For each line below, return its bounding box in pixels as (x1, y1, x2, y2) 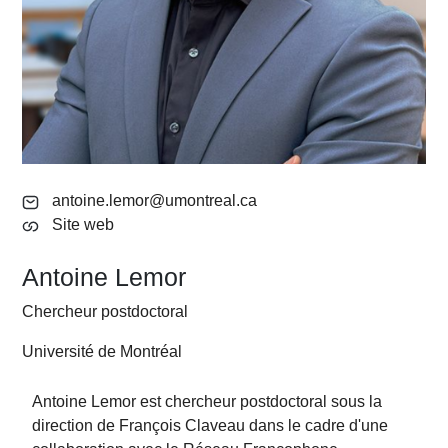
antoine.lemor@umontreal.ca (52, 192, 258, 210)
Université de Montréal (22, 343, 183, 361)
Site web (52, 216, 115, 234)
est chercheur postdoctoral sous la (140, 393, 383, 411)
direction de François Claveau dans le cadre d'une (32, 417, 389, 435)
